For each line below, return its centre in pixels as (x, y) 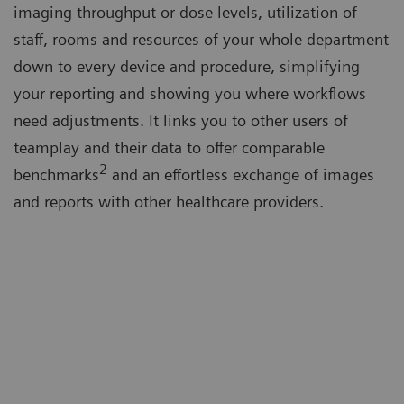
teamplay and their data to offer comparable (169, 148)
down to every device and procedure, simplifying (187, 67)
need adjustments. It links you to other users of (181, 121)
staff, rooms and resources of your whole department (201, 40)
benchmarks (56, 175)
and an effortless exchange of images (241, 175)
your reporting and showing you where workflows (190, 94)
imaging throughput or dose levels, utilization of (185, 13)
